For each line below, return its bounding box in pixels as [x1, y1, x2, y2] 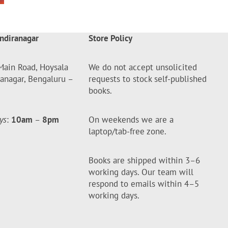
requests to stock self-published [89, 73, 207, 84]
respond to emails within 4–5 [89, 178, 199, 189]
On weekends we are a [89, 113, 174, 125]
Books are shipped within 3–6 [89, 154, 201, 166]
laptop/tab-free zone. [89, 125, 167, 137]
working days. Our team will [89, 166, 194, 178]
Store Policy [89, 32, 133, 44]
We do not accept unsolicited [89, 61, 197, 73]
